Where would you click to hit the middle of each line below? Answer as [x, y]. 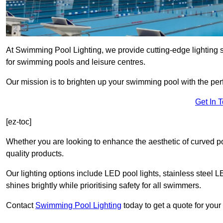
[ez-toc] [19, 122]
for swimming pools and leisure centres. [76, 62]
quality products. [35, 154]
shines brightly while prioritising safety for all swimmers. [104, 186]
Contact [21, 206]
